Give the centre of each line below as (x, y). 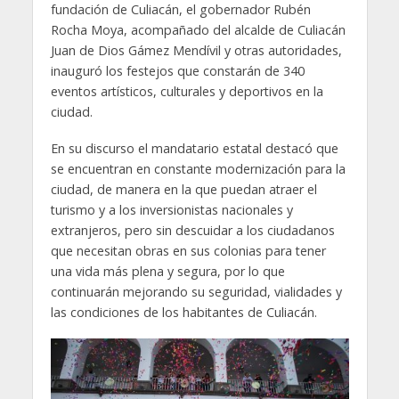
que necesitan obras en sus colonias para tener (188, 250)
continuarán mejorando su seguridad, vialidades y (196, 291)
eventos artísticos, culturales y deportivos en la (187, 91)
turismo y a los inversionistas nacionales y (171, 209)
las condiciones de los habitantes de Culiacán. (183, 312)
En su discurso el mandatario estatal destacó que (194, 148)
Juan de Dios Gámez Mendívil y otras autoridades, (196, 50)
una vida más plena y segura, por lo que (167, 271)
